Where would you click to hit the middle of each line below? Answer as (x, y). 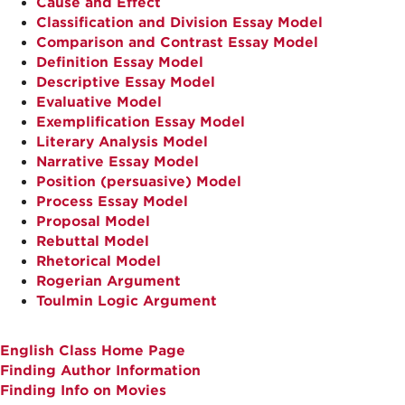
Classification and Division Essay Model (179, 23)
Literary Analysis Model (122, 142)
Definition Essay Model (120, 62)
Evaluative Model (99, 102)
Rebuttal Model (93, 241)
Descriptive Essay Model (126, 82)
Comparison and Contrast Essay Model (177, 42)
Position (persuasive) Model (139, 182)
